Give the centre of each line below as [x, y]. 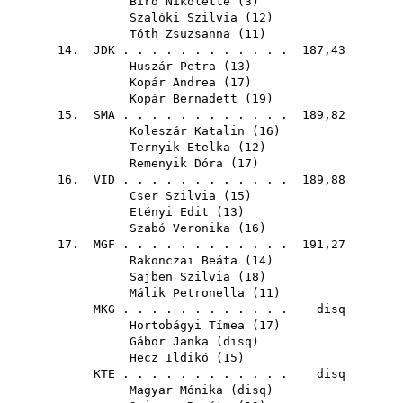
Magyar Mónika [176, 390]
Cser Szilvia [173, 196]
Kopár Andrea [173, 82]
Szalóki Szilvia [184, 18]
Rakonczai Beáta [184, 260]
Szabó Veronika [180, 228]
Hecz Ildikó [169, 358]
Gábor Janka [169, 341]
